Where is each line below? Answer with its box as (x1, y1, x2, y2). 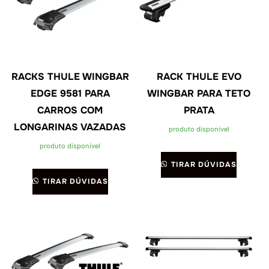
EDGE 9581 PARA (30, 86, 110, 100)
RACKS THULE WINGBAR (11, 70, 129, 83)
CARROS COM (37, 103, 103, 116)
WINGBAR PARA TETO (147, 86, 251, 100)
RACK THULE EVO (156, 70, 241, 83)
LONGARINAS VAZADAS (14, 120, 127, 133)
